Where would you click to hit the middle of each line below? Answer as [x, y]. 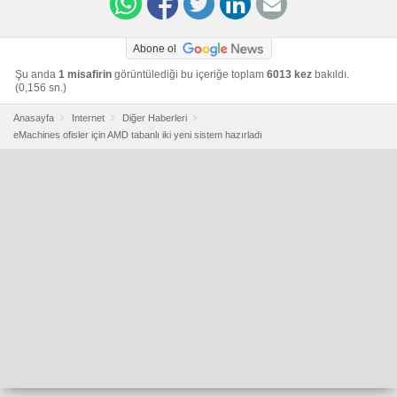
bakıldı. [331, 74]
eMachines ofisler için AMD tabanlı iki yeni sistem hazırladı [138, 134]
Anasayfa [34, 117]
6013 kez [289, 74]
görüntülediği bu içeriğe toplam [189, 74]
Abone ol [154, 48]
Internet [88, 117]
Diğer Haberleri [155, 117]
